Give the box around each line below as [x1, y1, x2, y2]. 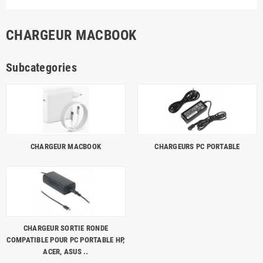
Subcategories [6, 60, 77, 75]
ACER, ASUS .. [43, 247, 89, 256]
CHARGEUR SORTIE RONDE [23, 223, 109, 232]
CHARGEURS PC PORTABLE [154, 141, 240, 151]
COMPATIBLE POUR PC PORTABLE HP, [6, 235, 125, 244]
